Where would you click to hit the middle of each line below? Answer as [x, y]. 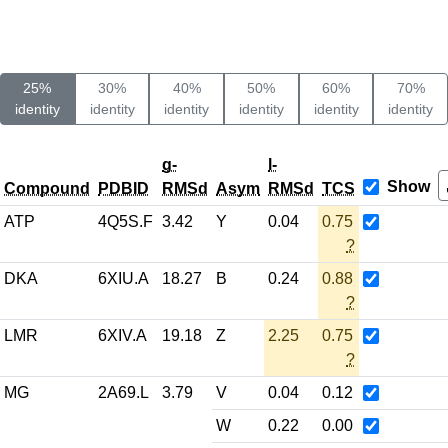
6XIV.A [122, 335]
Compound [47, 188]
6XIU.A [123, 278]
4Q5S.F [125, 221]
